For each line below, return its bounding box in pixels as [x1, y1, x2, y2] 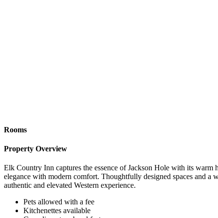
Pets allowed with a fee [23, 198, 94, 206]
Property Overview [4, 144, 67, 153]
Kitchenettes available [23, 206, 91, 215]
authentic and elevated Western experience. [4, 181, 136, 190]
